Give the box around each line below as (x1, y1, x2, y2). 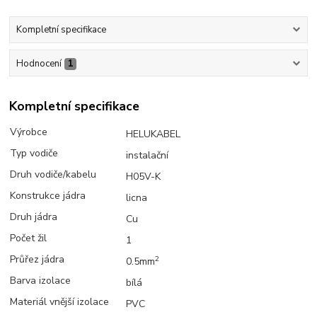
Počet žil (10, 231, 47, 246)
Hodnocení (16, 57, 62, 70)
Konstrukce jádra (10, 189, 86, 203)
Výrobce (10, 125, 48, 139)
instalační (126, 149, 169, 163)
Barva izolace (10, 274, 71, 288)
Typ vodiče (10, 146, 59, 161)
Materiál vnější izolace (10, 295, 110, 309)
